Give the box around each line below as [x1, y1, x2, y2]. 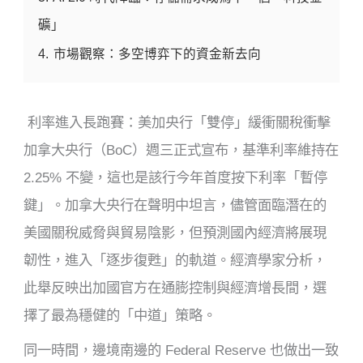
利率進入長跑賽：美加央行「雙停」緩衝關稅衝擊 [23, 113, 331, 130]
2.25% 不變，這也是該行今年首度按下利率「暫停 [23, 169, 328, 186]
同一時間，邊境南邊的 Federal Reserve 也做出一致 [23, 341, 340, 358]
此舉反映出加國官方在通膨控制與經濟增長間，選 [23, 279, 327, 296]
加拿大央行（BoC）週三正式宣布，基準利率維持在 [23, 141, 340, 158]
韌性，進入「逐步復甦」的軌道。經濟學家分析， [23, 251, 327, 268]
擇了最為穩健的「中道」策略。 [23, 306, 217, 323]
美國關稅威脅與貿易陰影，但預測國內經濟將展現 [23, 224, 327, 241]
